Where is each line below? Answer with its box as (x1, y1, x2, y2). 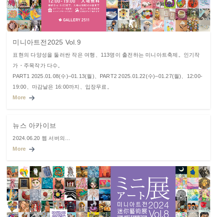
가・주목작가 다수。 (13, 62, 63, 69)
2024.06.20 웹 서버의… (13, 135, 71, 141)
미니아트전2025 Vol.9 (13, 38, 81, 46)
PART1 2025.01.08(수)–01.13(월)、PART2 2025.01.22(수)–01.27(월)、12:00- (13, 73, 203, 79)
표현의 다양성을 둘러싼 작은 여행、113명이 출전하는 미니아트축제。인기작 (13, 52, 200, 58)
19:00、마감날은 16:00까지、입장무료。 (13, 84, 112, 90)
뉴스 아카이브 (13, 122, 56, 130)
